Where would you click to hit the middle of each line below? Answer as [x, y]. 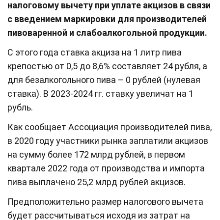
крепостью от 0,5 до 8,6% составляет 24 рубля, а [107, 66]
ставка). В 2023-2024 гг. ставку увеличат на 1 [100, 93]
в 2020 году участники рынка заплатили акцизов [108, 140]
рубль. [20, 107]
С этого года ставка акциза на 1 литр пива [95, 52]
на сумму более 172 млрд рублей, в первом [96, 154]
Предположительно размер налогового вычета [105, 201]
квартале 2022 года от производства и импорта [106, 168]
